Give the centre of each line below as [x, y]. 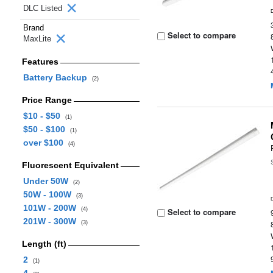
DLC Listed [44, 8]
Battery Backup [57, 77]
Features [40, 62]
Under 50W [48, 181]
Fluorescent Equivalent [70, 165]
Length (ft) [44, 244]
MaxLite [38, 39]
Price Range [47, 100]
